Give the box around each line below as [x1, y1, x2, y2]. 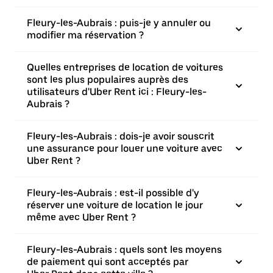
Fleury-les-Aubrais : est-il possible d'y [27, 187, 199, 199]
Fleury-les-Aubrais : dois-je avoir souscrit [27, 130, 214, 142]
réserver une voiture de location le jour [27, 199, 203, 211]
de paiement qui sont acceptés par [27, 256, 188, 268]
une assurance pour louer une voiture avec [27, 143, 222, 154]
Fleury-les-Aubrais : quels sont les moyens [27, 244, 222, 255]
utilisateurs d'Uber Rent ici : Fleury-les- [27, 86, 207, 97]
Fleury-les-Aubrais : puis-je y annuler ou [27, 17, 211, 29]
